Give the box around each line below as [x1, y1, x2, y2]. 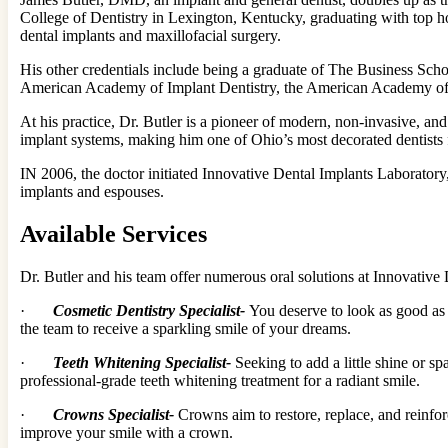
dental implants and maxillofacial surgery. [20, 26, 281, 44]
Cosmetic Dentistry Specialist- [53, 301, 249, 319]
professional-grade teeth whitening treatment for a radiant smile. [20, 371, 420, 389]
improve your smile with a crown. [20, 423, 233, 441]
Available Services [20, 220, 207, 247]
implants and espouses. [20, 182, 164, 200]
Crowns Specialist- [53, 405, 178, 423]
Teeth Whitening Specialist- [53, 353, 231, 371]
